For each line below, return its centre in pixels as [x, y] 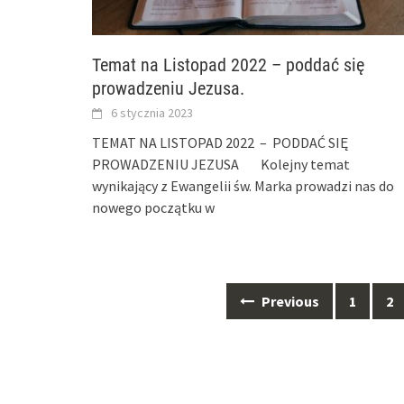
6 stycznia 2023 [152, 112]
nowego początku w [153, 207]
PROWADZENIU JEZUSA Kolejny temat [221, 164]
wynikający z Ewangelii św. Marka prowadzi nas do [243, 185]
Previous [289, 301]
